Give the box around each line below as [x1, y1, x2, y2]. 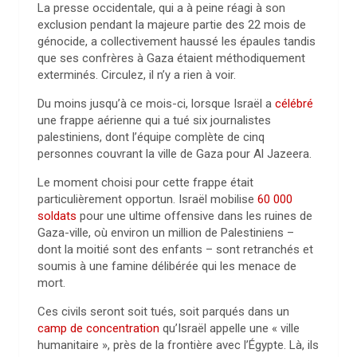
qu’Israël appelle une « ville [159, 321, 300, 335]
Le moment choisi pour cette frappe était [37, 175, 253, 190]
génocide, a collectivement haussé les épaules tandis [37, 34, 316, 49]
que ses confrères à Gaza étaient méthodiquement [37, 51, 305, 65]
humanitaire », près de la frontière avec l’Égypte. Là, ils [37, 338, 319, 352]
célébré [275, 96, 313, 111]
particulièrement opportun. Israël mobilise [37, 192, 257, 206]
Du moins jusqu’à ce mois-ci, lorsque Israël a [37, 96, 275, 111]
